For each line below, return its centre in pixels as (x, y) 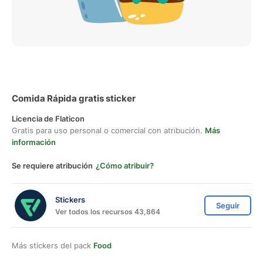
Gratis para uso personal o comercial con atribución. (108, 130)
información (34, 142)
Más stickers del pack (53, 245)
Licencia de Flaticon (48, 119)
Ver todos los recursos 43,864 (108, 211)
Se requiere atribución (52, 166)
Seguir (228, 205)
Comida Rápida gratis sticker (74, 98)
